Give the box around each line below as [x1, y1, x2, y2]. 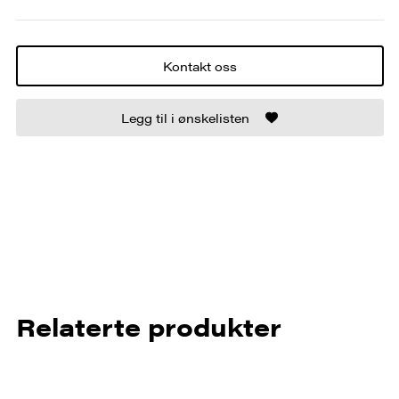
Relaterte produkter [15, 307, 281, 344]
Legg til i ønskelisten [121, 108, 249, 126]
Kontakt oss [162, 56, 237, 75]
